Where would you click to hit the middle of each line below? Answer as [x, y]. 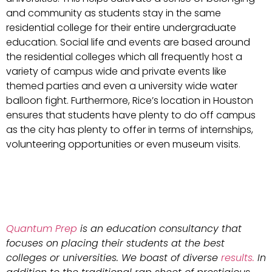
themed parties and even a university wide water [122, 86]
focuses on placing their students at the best [115, 243]
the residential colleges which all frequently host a [124, 57]
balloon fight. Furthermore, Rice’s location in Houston [130, 101]
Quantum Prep [42, 228]
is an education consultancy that [159, 228]
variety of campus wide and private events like [116, 72]
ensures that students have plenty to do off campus [131, 115]
